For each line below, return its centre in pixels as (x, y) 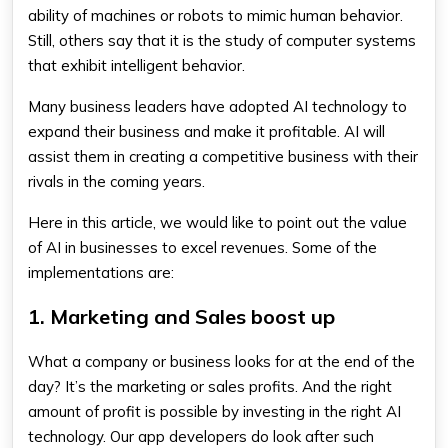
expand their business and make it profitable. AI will (206, 131)
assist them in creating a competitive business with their (223, 156)
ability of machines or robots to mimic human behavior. (215, 15)
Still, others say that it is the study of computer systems (222, 40)
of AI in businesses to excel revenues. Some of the (202, 247)
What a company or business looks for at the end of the (221, 361)
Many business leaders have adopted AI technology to (217, 106)
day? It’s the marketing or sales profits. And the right (210, 386)
